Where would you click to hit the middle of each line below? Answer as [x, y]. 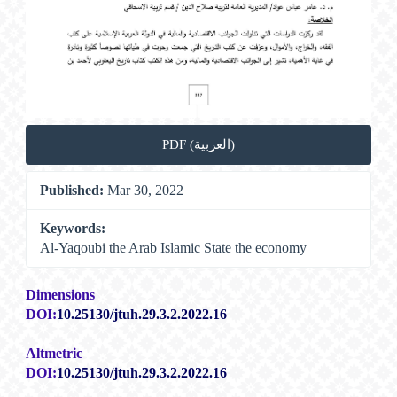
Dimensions [61, 295]
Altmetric [54, 354]
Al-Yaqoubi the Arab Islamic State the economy [174, 248]
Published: [72, 191]
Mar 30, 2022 [144, 191]
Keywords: [73, 229]
